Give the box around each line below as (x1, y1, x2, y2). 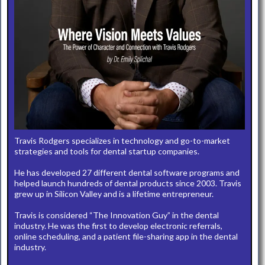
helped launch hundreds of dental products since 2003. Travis (14, 178, 241, 188)
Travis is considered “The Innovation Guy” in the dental (14, 210, 219, 220)
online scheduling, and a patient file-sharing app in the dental (14, 231, 238, 241)
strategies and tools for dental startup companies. (14, 146, 199, 156)
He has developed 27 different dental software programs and (14, 167, 240, 177)
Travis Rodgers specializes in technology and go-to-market (14, 135, 230, 146)
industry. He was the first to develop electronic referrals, (14, 221, 222, 231)
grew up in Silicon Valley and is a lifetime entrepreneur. (14, 189, 214, 199)
